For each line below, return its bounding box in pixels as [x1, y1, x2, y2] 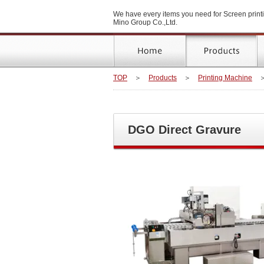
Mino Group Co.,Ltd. [113, 18, 177, 27]
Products [148, 74, 177, 82]
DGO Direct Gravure [128, 123, 241, 136]
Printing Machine [198, 74, 252, 82]
